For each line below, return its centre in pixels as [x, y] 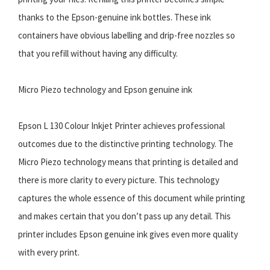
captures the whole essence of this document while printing [132, 198]
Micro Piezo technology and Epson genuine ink [105, 90]
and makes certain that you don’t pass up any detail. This [124, 216]
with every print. [49, 253]
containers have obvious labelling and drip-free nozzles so [127, 36]
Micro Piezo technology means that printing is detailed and [128, 162]
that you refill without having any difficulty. [98, 54]
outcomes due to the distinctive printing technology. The [126, 144]
